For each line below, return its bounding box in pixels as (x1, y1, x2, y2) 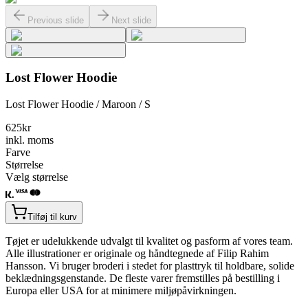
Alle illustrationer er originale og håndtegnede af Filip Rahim (5, 247, 269, 260)
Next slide (111, 14, 151, 25)
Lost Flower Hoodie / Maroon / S (5, 98, 151, 111)
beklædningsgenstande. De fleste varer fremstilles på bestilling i (5, 272, 280, 285)
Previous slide (27, 14, 84, 25)
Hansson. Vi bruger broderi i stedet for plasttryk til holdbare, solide (5, 260, 294, 272)
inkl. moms (5, 134, 54, 146)
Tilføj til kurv (27, 212, 77, 223)
